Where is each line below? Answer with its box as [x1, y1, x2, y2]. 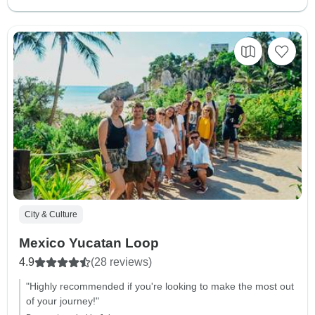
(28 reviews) [91, 255, 152, 268]
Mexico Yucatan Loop [19, 235, 159, 250]
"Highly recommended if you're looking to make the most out [26, 280, 294, 292]
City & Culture [25, 209, 77, 219]
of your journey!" [26, 295, 99, 307]
